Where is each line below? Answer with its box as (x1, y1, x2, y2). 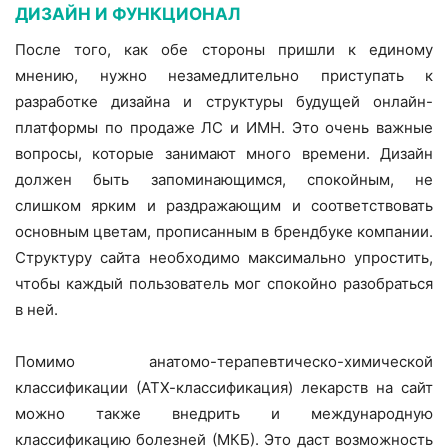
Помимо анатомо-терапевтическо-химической (15, 352, 433, 372)
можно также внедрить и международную (15, 404, 433, 424)
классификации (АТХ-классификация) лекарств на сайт (15, 378, 433, 398)
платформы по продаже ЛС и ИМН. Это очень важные (15, 118, 433, 138)
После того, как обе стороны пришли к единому (15, 40, 433, 60)
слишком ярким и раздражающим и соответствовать (15, 196, 433, 216)
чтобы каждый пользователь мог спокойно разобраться (15, 274, 433, 294)
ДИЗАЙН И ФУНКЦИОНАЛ (15, 4, 240, 25)
